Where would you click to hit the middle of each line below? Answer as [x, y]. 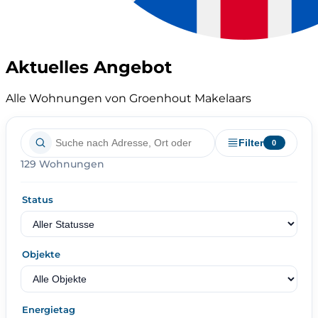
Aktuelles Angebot [89, 67]
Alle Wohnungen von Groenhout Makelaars [128, 98]
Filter [251, 143]
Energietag [49, 309]
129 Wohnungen [62, 164]
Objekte [41, 254]
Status [38, 199]
